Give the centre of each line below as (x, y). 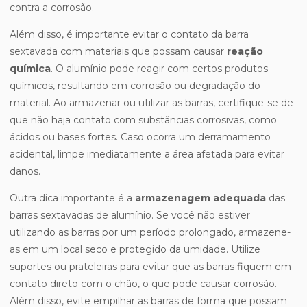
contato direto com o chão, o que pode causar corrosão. (143, 284)
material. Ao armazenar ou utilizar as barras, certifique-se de (151, 103)
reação (245, 52)
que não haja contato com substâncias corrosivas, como (143, 120)
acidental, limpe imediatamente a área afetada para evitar (147, 155)
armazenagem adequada (200, 198)
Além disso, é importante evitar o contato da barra (129, 35)
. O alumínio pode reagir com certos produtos (159, 69)
